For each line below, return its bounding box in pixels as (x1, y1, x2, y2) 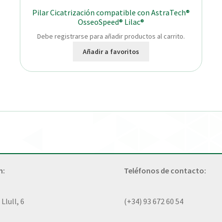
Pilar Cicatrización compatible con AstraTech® (32, 7, 190, 17)
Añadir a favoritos (82, 47, 139, 56)
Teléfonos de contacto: (124, 165, 207, 175)
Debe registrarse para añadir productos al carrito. (37, 32, 185, 41)
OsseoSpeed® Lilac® (77, 16, 144, 27)
